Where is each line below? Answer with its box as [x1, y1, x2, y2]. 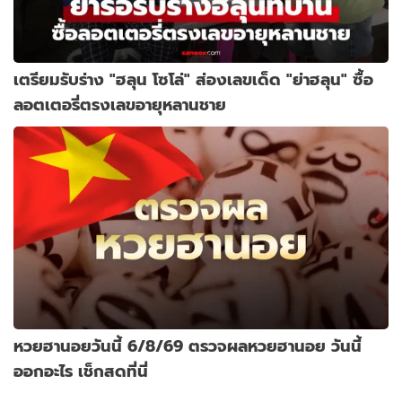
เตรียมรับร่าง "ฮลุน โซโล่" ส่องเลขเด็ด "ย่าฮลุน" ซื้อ [13, 66, 373, 92]
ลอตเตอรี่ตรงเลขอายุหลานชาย [13, 92, 226, 117]
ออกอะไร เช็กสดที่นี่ [13, 358, 148, 383]
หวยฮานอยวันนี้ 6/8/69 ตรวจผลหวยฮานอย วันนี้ [13, 333, 362, 358]
